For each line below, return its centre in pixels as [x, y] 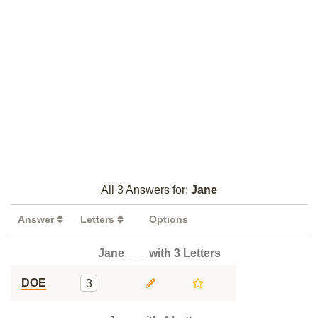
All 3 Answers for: [146, 190]
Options [169, 219]
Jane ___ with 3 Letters [159, 253]
